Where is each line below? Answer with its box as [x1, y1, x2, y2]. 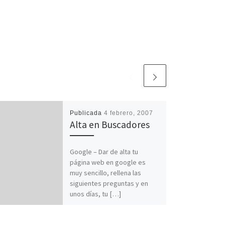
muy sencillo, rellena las [69, 168, 141, 178]
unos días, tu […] [69, 189, 121, 199]
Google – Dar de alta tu [69, 147, 138, 157]
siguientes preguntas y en [69, 179, 148, 188]
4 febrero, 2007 [103, 109, 153, 117]
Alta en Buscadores [69, 118, 150, 131]
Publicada [69, 109, 104, 117]
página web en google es [69, 158, 146, 167]
